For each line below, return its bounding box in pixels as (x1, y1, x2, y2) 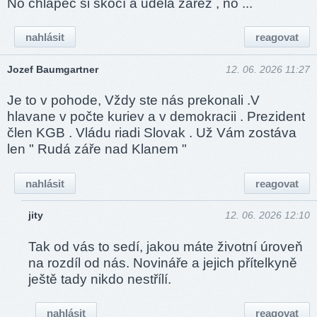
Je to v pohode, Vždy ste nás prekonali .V (7, 93, 260, 108)
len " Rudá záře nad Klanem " (7, 142, 187, 157)
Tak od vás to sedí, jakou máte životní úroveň (28, 238, 303, 254)
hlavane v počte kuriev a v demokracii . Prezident (7, 109, 305, 125)
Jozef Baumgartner (7, 63, 98, 75)
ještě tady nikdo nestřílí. (28, 271, 171, 287)
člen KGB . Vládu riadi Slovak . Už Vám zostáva (7, 125, 296, 141)
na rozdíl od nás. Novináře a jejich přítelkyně (28, 255, 297, 270)
